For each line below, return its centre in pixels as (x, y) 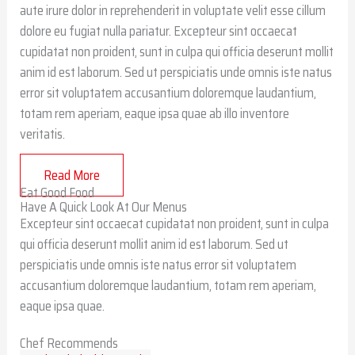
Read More (72, 176)
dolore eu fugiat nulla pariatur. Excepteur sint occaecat (159, 31)
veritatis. (43, 134)
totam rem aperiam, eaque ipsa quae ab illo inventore (155, 113)
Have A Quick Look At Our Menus (104, 207)
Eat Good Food (57, 193)
